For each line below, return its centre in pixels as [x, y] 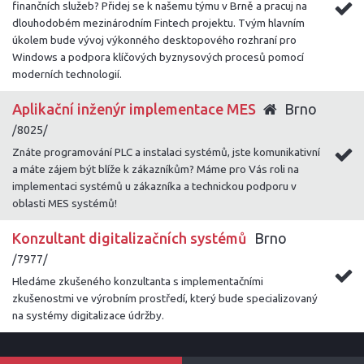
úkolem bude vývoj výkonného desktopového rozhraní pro [154, 40]
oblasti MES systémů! [65, 203]
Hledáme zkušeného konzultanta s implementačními [138, 281]
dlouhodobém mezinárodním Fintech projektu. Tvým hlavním [158, 23]
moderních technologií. [67, 74]
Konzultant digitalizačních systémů [130, 238]
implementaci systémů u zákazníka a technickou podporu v [154, 186]
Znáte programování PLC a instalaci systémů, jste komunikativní [166, 152]
